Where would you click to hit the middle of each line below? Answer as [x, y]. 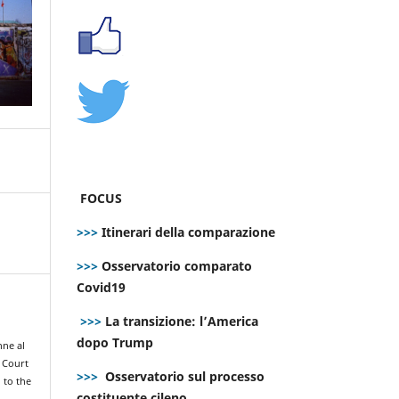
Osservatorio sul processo [185, 376]
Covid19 [103, 287]
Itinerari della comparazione [187, 232]
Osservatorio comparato [177, 265]
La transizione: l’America [180, 321]
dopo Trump [115, 342]
